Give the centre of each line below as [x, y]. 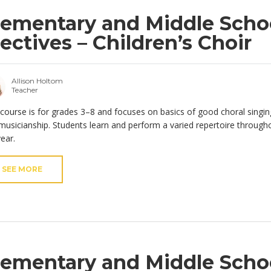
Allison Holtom [37, 81]
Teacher [25, 90]
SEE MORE [22, 169]
